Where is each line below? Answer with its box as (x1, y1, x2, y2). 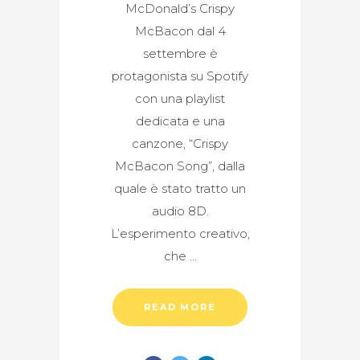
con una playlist (135, 90, 225, 106)
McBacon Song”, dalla (115, 157, 245, 174)
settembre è (142, 45, 218, 61)
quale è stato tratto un (114, 180, 246, 196)
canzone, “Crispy (132, 135, 228, 151)
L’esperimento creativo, (110, 225, 250, 241)
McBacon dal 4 (134, 22, 226, 39)
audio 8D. (151, 202, 209, 219)
